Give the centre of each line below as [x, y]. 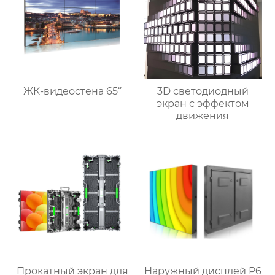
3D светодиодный [203, 91]
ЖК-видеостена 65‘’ [72, 91]
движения [203, 116]
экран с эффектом [203, 104]
